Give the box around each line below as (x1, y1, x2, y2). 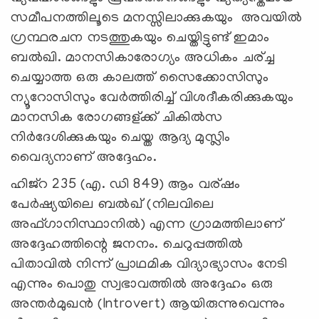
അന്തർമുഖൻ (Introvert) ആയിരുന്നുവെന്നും (11, 296, 286, 313)
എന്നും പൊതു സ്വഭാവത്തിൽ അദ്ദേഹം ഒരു (11, 276, 273, 293)
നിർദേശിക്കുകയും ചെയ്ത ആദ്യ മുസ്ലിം (11, 130, 231, 146)
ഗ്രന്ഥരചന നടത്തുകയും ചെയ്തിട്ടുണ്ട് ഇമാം (11, 30, 270, 46)
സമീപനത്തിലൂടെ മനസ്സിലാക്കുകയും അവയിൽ (11, 10, 303, 26)
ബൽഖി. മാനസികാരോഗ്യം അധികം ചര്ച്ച (11, 50, 276, 66)
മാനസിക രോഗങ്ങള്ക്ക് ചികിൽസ (11, 110, 223, 126)
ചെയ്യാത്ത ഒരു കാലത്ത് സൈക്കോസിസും (11, 70, 269, 86)
